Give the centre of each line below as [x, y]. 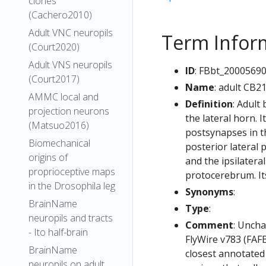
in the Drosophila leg [72, 186]
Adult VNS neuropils [70, 65]
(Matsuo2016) [59, 125]
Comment [209, 225]
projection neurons [69, 111]
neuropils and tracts [71, 218]
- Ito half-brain [58, 232]
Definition [209, 104]
